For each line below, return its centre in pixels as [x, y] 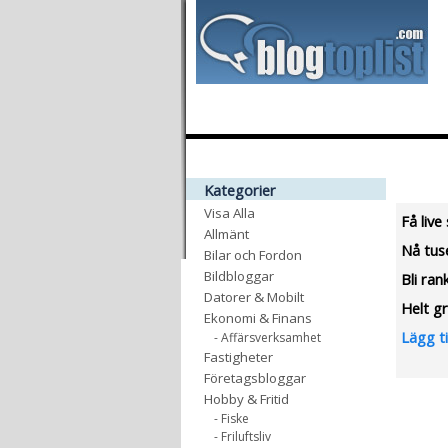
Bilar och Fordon [253, 255]
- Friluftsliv [242, 436]
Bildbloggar [239, 276]
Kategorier [240, 190]
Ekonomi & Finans [258, 318]
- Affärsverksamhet [267, 337]
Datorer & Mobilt [254, 297]
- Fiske [231, 418]
